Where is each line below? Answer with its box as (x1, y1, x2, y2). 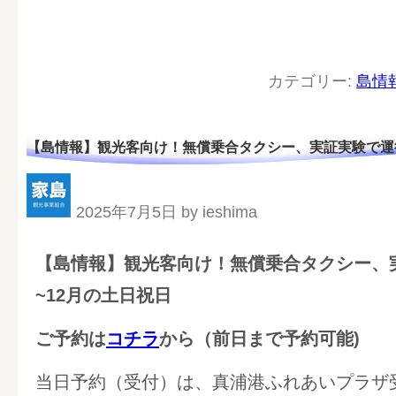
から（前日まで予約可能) (159, 329, 360, 349)
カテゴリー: (268, 72, 356, 91)
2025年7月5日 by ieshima (76, 203, 257, 222)
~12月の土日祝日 (35, 286, 171, 306)
